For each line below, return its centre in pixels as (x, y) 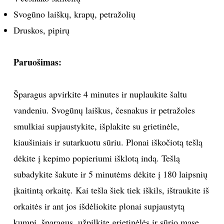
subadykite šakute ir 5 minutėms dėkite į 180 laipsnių (110, 174)
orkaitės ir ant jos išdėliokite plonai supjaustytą (99, 206)
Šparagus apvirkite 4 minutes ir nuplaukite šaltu (100, 94)
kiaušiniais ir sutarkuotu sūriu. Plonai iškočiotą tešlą (108, 142)
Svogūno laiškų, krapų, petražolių (74, 14)
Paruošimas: (37, 62)
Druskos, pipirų (41, 30)
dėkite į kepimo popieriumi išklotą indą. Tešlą (96, 158)
